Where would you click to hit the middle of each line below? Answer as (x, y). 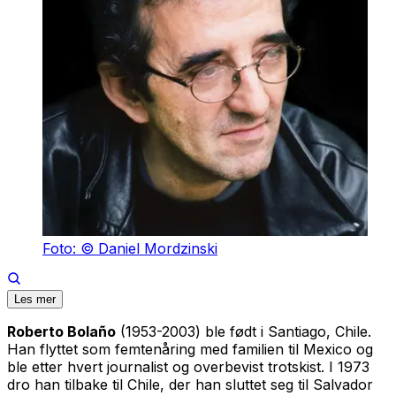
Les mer (35, 299)
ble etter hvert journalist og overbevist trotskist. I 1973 (188, 366)
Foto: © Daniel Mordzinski (130, 248)
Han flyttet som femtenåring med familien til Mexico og (190, 349)
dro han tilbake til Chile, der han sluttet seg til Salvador (190, 384)
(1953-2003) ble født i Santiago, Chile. (244, 331)
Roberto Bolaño (61, 331)
